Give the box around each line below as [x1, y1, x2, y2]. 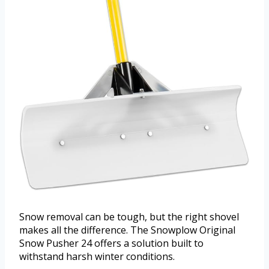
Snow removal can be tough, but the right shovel [19, 210, 239, 224]
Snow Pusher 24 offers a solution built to [19, 237, 204, 250]
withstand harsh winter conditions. [19, 250, 175, 264]
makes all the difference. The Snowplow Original [19, 223, 235, 237]
